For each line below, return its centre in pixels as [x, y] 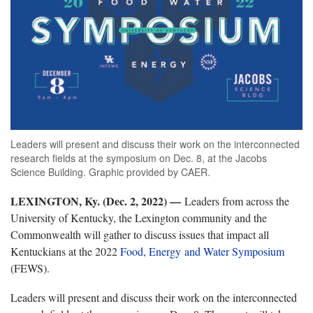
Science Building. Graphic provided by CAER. [110, 172]
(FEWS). [32, 268]
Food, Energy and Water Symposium [202, 251]
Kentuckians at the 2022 [65, 251]
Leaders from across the [237, 201]
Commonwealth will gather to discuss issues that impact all [140, 234]
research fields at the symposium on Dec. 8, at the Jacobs [139, 158]
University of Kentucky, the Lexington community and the [139, 217]
